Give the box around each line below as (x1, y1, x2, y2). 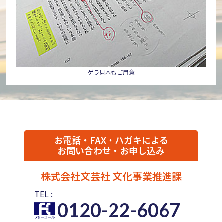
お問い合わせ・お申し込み (57, 144, 165, 157)
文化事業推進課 (112, 169, 182, 184)
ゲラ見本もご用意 (87, 68, 135, 77)
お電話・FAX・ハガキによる (54, 133, 168, 147)
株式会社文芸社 (40, 169, 112, 184)
